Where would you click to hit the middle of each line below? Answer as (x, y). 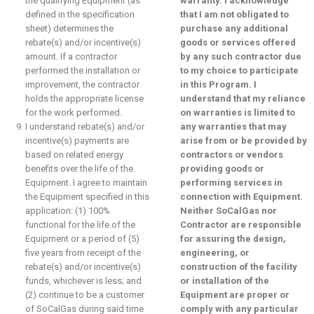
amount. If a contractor (71, 56)
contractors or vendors (231, 155)
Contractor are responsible (240, 225)
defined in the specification (80, 14)
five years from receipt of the (83, 253)
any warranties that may (233, 127)
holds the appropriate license (84, 98)
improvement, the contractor (82, 84)
